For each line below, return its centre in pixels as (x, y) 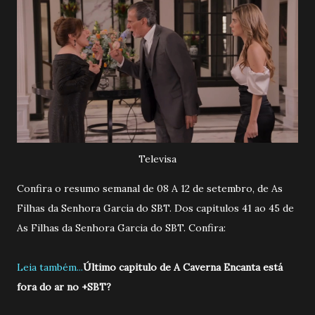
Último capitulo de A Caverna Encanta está (183, 267)
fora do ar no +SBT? (64, 287)
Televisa (157, 159)
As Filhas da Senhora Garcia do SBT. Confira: (121, 227)
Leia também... (50, 267)
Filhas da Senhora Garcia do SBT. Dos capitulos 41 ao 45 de (155, 208)
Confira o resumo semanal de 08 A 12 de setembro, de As (150, 188)
